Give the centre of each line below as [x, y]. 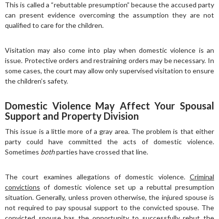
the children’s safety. [36, 81]
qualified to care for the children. [54, 25]
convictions [22, 187]
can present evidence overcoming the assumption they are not [109, 15]
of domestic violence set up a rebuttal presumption [127, 187]
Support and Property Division [72, 116]
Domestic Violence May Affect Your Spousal [109, 106]
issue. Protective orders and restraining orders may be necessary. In [109, 60]
